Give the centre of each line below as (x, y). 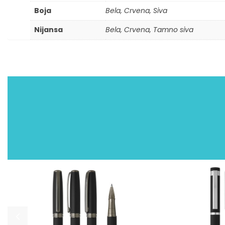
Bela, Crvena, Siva (136, 11)
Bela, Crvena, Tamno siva (149, 30)
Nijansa (48, 30)
